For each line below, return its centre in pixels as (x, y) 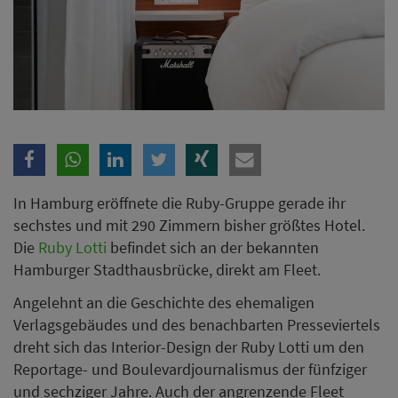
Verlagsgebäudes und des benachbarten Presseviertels (197, 325)
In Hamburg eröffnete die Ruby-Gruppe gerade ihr (179, 203)
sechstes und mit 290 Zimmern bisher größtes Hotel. (189, 225)
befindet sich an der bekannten (213, 247)
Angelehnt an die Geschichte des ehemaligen (164, 303)
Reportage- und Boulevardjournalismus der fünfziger (190, 370)
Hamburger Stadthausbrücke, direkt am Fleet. (167, 269)
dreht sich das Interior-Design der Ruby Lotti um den (189, 347)
